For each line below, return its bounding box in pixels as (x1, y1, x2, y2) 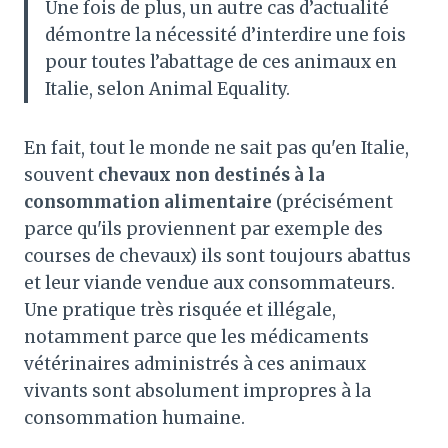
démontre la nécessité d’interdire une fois (45, 23, 406, 46)
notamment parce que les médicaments (24, 325, 369, 348)
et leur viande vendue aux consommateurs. (24, 271, 395, 294)
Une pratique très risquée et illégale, (24, 298, 336, 321)
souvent (24, 163, 98, 186)
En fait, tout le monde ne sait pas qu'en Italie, (24, 136, 409, 159)
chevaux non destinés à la (98, 163, 325, 186)
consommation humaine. (24, 406, 245, 429)
